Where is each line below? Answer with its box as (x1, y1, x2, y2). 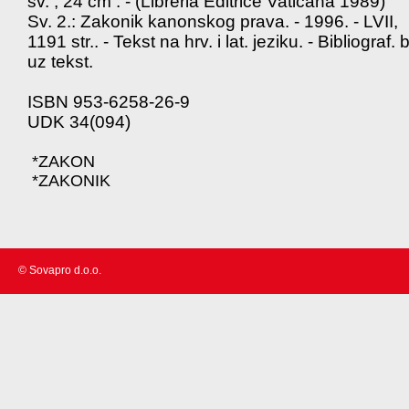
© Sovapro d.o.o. (18, 264, 101, 277)
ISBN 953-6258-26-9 (27, 92, 190, 111)
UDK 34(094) (27, 112, 131, 131)
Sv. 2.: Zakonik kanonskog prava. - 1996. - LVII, (27, 12, 398, 31)
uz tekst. (27, 52, 98, 71)
